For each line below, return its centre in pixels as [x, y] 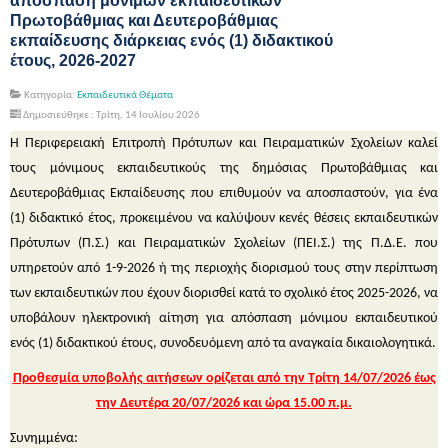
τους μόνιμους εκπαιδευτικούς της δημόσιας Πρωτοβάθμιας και [224, 168]
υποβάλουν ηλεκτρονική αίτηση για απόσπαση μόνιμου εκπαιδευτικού [224, 318]
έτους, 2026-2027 [73, 60]
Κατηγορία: [49, 95]
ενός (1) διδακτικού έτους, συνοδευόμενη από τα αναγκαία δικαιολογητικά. [223, 343]
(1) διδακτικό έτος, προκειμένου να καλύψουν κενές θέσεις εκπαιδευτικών [224, 218]
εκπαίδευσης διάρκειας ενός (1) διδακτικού [171, 40]
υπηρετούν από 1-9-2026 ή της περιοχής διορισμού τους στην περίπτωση [224, 268]
